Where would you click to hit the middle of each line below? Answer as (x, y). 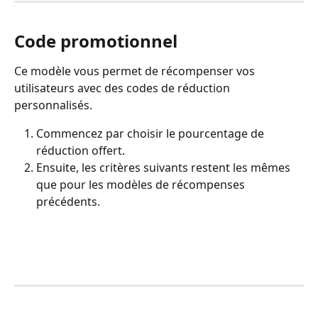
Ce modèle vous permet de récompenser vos (136, 71)
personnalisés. (53, 105)
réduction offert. (81, 150)
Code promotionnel (96, 40)
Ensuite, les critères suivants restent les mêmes (165, 167)
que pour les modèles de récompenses (142, 184)
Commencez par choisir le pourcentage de (152, 133)
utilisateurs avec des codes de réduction (124, 88)
